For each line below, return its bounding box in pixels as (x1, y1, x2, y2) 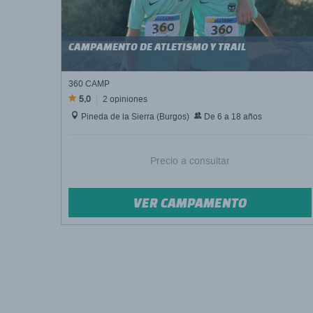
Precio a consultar (150, 154, 230, 168)
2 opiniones (101, 94, 147, 105)
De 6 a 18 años (202, 111, 262, 122)
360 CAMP (68, 78, 110, 89)
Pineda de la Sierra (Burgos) (79, 111, 189, 122)
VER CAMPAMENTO (133, 195, 247, 210)
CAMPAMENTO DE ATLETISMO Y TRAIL (68, 41, 246, 52)
